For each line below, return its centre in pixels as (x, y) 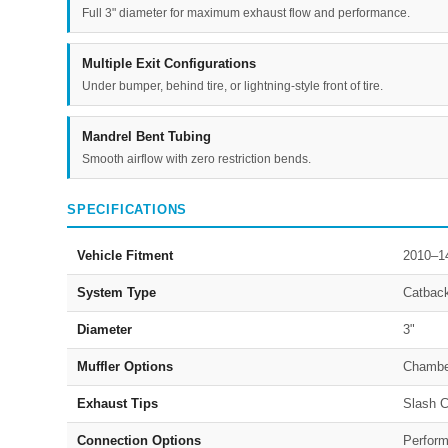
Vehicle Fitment (125, 256)
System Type (116, 293)
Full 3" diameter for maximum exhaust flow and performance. (246, 12)
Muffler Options (125, 367)
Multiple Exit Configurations (169, 63)
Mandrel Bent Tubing (146, 136)
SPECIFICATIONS (127, 209)
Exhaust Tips (117, 404)
